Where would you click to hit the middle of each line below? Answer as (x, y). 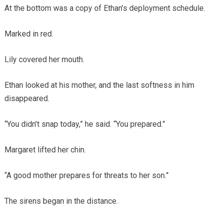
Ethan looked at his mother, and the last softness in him (99, 85)
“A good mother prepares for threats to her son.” (86, 176)
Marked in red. (29, 34)
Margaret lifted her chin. (45, 150)
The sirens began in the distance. (61, 201)
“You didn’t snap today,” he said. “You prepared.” (85, 124)
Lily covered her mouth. (44, 60)
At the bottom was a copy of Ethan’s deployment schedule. (105, 8)
